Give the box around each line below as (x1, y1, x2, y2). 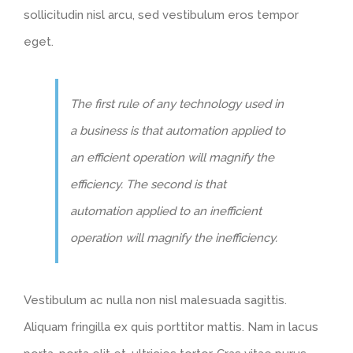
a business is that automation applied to (70, 123, 285, 138)
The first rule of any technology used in (70, 96, 284, 111)
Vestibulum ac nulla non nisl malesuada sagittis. (24, 292, 287, 307)
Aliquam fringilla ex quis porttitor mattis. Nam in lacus (24, 319, 318, 334)
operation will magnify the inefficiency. (70, 230, 277, 245)
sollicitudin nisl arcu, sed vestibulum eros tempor (24, 7, 299, 22)
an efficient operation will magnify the (70, 150, 274, 165)
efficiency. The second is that (70, 176, 226, 191)
